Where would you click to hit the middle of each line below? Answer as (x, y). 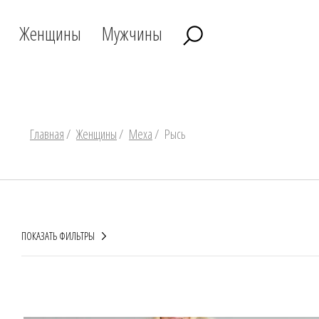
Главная (47, 134)
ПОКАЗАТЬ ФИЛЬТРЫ (58, 235)
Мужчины (132, 33)
